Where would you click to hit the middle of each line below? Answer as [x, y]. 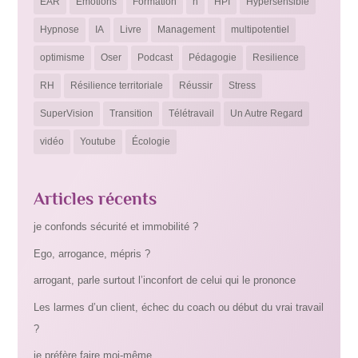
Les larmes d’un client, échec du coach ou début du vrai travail [179, 307]
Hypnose [60, 29]
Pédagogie [213, 57]
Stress [243, 85]
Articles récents [95, 199]
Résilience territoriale [117, 85]
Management [187, 29]
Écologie [151, 141]
